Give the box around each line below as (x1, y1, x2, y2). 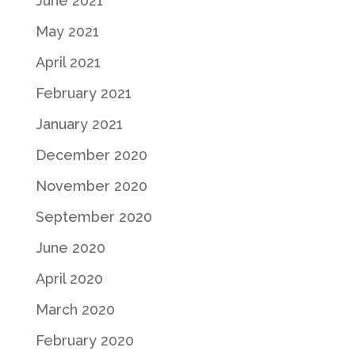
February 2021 (35, 84, 132, 101)
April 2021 (35, 53, 101, 71)
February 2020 (35, 331, 134, 349)
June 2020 (35, 239, 105, 256)
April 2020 (35, 269, 103, 287)
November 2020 (35, 177, 147, 194)
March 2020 (35, 300, 115, 318)
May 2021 (35, 22, 99, 40)
